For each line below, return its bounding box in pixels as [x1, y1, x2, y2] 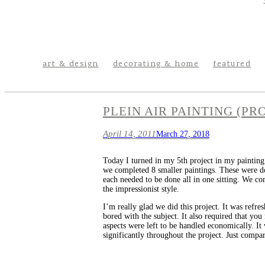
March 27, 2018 [156, 130, 209, 139]
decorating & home [112, 59, 199, 70]
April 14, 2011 [103, 129, 156, 139]
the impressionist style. [103, 185, 179, 194]
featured [213, 59, 251, 70]
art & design [42, 59, 99, 70]
